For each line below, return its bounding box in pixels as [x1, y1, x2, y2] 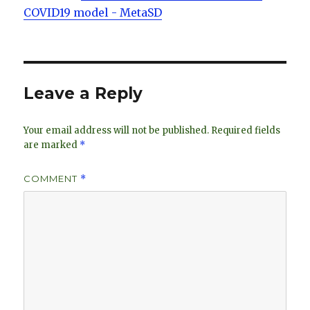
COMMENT [24, 173, 81, 185]
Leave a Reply [24, 84, 143, 104]
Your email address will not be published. [24, 125, 210, 137]
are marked [24, 139, 80, 152]
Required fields [211, 125, 281, 137]
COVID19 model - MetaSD [24, 6, 163, 20]
